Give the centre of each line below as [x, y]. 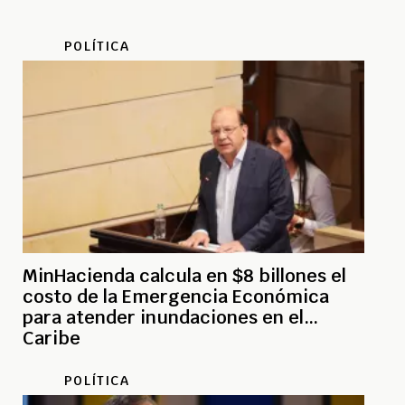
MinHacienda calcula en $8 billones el [184, 276]
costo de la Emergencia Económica [176, 297]
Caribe [52, 339]
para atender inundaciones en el [163, 318]
